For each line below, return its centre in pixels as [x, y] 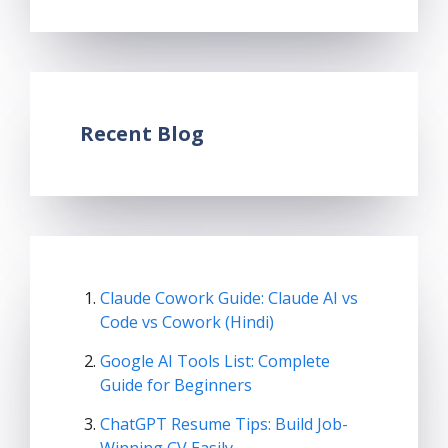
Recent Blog [142, 133]
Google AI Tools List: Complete [215, 360]
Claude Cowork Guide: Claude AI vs [229, 297]
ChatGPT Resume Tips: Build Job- [224, 423]
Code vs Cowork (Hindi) [187, 321]
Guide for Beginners [176, 384]
